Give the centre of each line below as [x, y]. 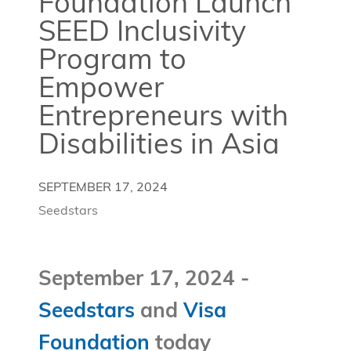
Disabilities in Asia [159, 147]
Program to [112, 62]
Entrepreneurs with [163, 119]
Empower [101, 90]
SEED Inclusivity [142, 34]
